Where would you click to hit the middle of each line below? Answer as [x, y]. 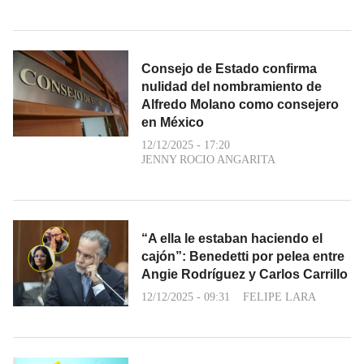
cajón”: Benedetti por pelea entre [243, 256]
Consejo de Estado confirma [229, 68]
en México [173, 122]
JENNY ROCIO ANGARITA [208, 159]
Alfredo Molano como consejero [240, 104]
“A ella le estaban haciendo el [232, 238]
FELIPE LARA [279, 297]
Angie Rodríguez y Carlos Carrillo [245, 274]
